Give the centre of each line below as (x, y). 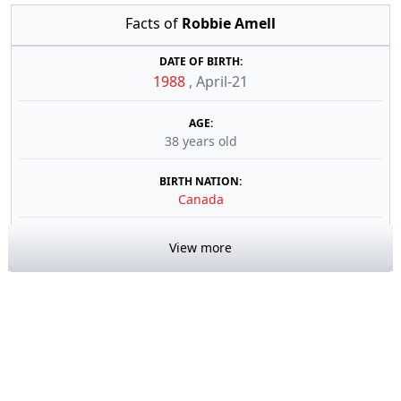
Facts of (154, 23)
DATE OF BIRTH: (200, 61)
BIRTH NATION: (200, 181)
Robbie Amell (229, 23)
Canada (200, 199)
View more (200, 247)
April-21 (222, 81)
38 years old (200, 141)
